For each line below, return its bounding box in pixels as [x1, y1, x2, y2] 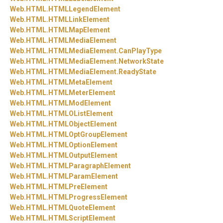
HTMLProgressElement [48, 193, 127, 202]
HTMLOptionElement [48, 141, 117, 149]
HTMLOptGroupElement [48, 130, 127, 139]
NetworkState [118, 57, 164, 66]
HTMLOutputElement [48, 151, 117, 160]
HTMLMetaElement [48, 78, 112, 87]
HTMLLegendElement [48, 5, 120, 13]
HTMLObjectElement [48, 120, 117, 128]
